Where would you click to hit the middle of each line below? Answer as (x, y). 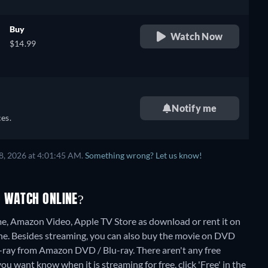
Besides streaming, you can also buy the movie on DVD (123, 235)
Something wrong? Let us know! (144, 156)
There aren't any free (179, 250)
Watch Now (197, 36)
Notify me (194, 108)
